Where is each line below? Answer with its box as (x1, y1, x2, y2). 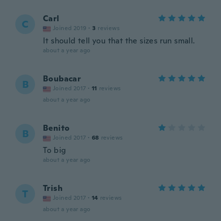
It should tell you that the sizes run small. (43, 36, 195, 46)
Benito (43, 123, 70, 133)
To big (43, 145, 67, 155)
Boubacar (43, 74, 81, 84)
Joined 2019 (53, 24, 87, 32)
